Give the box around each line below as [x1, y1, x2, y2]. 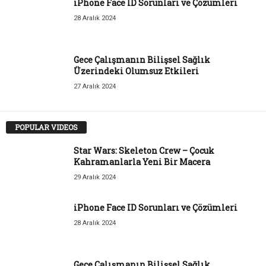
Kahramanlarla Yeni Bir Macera [74, 156, 210, 168]
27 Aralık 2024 [74, 82, 116, 90]
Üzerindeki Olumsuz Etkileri [74, 65, 199, 77]
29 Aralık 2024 [74, 173, 116, 182]
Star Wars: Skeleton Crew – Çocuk [74, 145, 214, 157]
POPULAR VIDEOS [15, 122, 78, 132]
